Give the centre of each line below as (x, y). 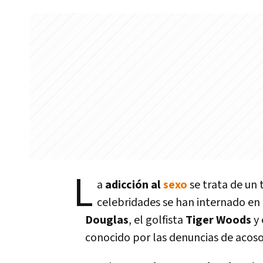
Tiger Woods (218, 220)
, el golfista (157, 220)
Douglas (107, 220)
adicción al (134, 185)
